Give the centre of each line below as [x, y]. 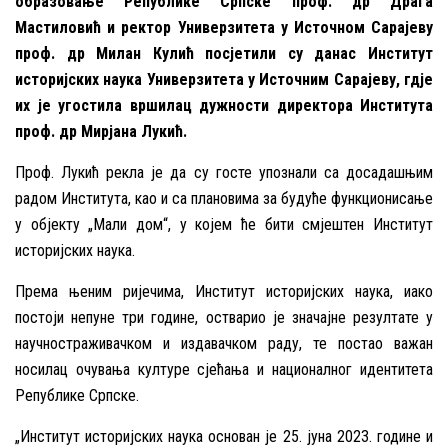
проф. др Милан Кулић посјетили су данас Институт [224, 54]
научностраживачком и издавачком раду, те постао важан [224, 344]
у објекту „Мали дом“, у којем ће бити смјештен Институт [224, 225]
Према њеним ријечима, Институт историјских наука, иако [224, 292]
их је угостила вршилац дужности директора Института [224, 106]
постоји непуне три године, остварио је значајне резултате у [224, 318]
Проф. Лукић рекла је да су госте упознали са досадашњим [224, 173]
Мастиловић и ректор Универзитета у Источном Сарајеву [224, 28]
